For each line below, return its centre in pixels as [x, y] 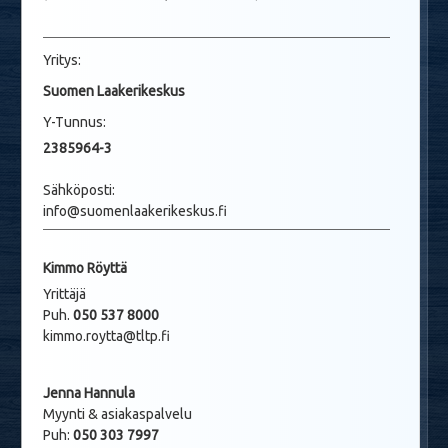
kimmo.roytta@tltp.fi [106, 335]
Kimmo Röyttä [85, 267]
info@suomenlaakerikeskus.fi [135, 210]
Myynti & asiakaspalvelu [117, 413]
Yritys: [62, 59]
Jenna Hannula [89, 392]
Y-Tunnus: [74, 121]
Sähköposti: [79, 189]
